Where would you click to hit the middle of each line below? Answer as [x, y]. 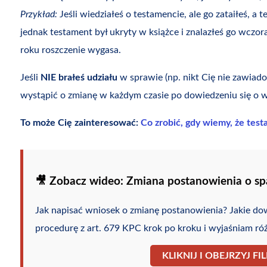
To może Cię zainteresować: [80, 123]
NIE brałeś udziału [79, 78]
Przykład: [38, 15]
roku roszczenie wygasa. [70, 50]
